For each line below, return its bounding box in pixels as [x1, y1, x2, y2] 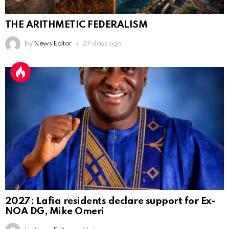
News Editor [33, 40, 72, 48]
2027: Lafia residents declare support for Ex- [5, 196, 216, 207]
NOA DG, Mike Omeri [5, 207, 104, 217]
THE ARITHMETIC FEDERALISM [5, 20, 148, 30]
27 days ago [82, 40, 122, 48]
